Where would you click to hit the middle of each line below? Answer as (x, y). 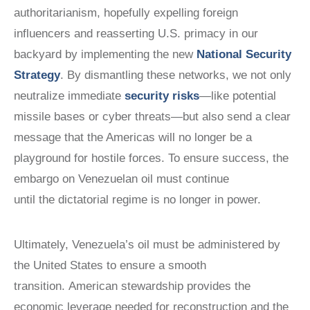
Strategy (37, 75)
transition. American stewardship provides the (132, 286)
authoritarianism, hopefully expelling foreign (126, 13)
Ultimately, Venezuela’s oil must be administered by (147, 245)
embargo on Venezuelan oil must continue (121, 179)
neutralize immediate (69, 96)
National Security (244, 54)
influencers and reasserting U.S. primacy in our (136, 34)
